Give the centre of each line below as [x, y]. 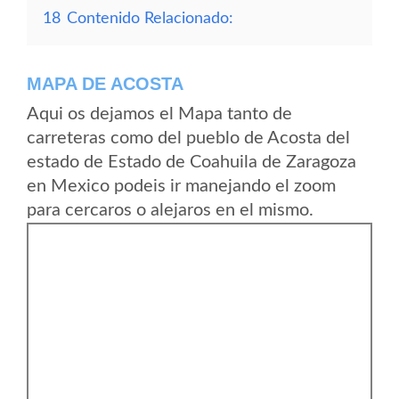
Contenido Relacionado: [150, 18]
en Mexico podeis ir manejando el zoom [181, 186]
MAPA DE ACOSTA [105, 84]
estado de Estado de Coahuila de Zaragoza [191, 162]
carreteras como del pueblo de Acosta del [188, 138]
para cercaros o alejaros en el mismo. [170, 210]
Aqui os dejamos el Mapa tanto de [159, 114]
